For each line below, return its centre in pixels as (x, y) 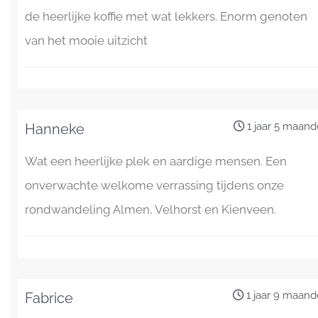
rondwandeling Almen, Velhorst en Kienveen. (150, 209)
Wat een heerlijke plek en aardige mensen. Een (156, 161)
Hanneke (55, 129)
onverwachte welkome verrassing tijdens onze (154, 185)
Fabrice (49, 298)
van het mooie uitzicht (86, 40)
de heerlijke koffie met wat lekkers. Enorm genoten (166, 16)
